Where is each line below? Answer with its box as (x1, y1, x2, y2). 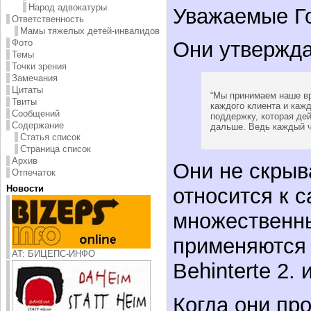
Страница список (20, 143, 91, 154)
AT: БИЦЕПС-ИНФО (12, 248, 95, 259)
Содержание (12, 119, 64, 131)
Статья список (20, 131, 81, 142)
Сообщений (12, 108, 60, 119)
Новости (6, 183, 44, 194)
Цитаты (12, 84, 43, 95)
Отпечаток (12, 167, 56, 178)
